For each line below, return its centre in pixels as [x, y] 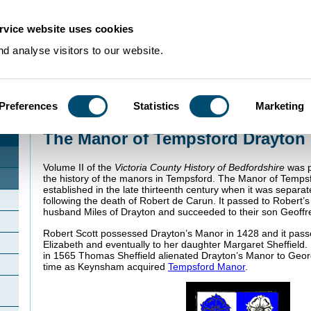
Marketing [280, 106]
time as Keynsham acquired [106, 266]
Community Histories [107, 118]
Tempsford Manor [207, 266]
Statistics [157, 106]
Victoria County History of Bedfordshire [200, 168]
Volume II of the [79, 168]
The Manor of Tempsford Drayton [174, 138]
